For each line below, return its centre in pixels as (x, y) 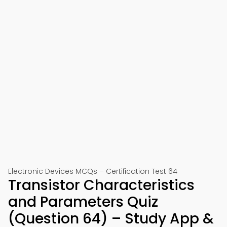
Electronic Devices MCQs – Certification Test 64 (93, 171)
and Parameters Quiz (83, 202)
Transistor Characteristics (101, 185)
